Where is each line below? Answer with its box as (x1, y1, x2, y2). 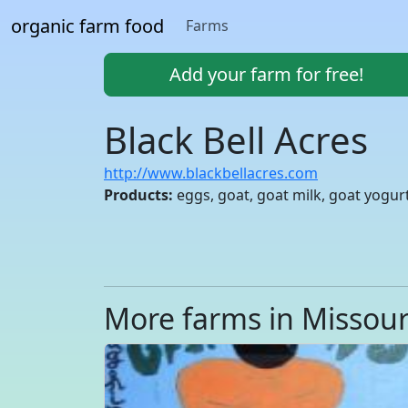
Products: (104, 185, 173, 205)
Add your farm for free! (168, 62, 363, 87)
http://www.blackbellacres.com (104, 163, 318, 183)
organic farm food (11, 14, 164, 38)
